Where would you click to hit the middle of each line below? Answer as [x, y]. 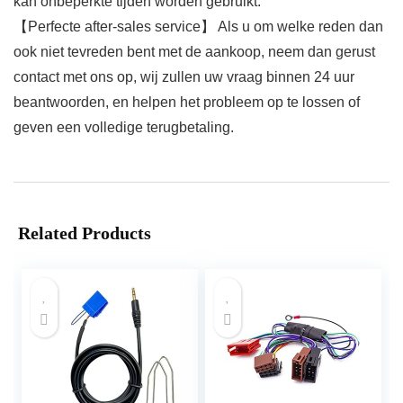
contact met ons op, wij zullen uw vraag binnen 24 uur [184, 77]
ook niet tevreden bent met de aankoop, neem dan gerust [194, 52]
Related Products [85, 233]
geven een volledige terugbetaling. [124, 128]
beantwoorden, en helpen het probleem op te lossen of [187, 103]
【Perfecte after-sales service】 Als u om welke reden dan [198, 27]
